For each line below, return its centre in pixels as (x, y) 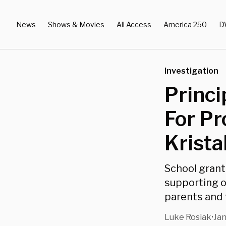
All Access (134, 24)
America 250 (185, 24)
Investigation (191, 71)
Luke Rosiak (188, 217)
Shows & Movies (76, 24)
